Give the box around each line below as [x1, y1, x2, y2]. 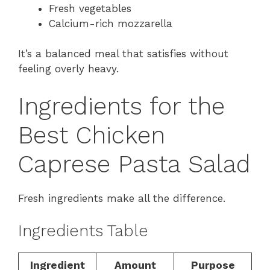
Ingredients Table [18, 221, 148, 241]
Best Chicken [18, 121, 165, 149]
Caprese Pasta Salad [18, 149, 251, 178]
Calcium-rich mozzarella [49, 17, 172, 30]
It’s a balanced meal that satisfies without [18, 48, 228, 60]
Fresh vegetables [49, 2, 131, 14]
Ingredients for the [18, 92, 225, 121]
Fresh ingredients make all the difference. [18, 192, 225, 204]
